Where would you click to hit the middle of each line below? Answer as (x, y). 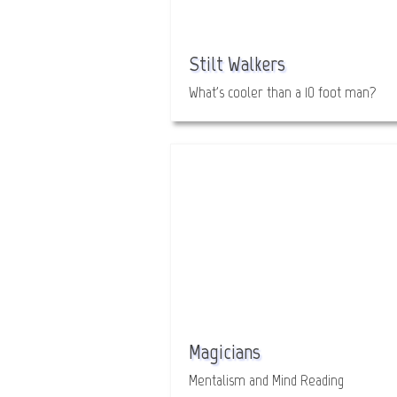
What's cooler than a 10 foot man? (283, 92)
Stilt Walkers (237, 63)
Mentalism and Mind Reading (266, 380)
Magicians (225, 351)
